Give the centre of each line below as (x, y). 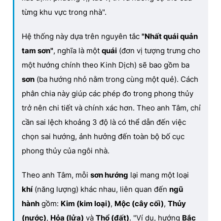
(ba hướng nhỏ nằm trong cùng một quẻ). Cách (116, 79)
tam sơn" (37, 50)
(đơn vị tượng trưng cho (159, 50)
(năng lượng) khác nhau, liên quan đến (101, 189)
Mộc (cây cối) (139, 203)
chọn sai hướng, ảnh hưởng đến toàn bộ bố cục (103, 136)
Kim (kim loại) (86, 203)
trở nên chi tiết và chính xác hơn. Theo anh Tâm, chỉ (111, 108)
